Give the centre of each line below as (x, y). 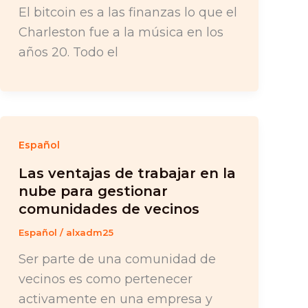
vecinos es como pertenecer (105, 279)
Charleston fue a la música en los (121, 32)
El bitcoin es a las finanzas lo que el (128, 12)
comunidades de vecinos (109, 209)
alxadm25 (89, 233)
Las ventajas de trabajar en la (127, 174)
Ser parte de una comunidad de (117, 259)
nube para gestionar (93, 191)
